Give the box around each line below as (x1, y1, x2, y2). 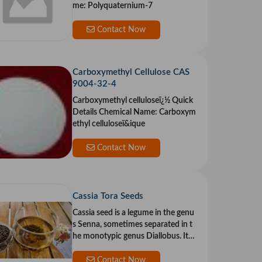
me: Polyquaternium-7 (72, 2, 153, 11)
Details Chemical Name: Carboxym (72, 108, 196, 117)
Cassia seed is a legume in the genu (72, 209, 194, 218)
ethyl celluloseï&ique (72, 120, 145, 129)
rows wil (72, 244, 102, 253)
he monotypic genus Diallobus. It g (72, 232, 194, 241)
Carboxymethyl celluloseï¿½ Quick (72, 96, 193, 105)
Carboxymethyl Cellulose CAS (72, 68, 189, 77)
